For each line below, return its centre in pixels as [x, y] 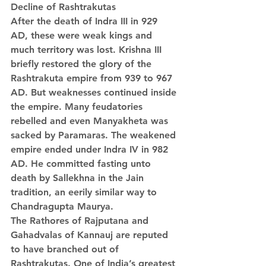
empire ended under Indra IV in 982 [91, 149]
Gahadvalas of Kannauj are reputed [91, 235]
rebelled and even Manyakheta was [91, 121]
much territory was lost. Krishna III [88, 50]
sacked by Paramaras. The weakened [95, 135]
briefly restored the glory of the [83, 64]
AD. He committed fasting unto [82, 164]
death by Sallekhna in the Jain [79, 178]
